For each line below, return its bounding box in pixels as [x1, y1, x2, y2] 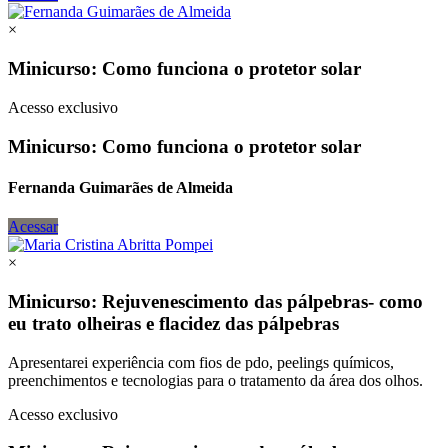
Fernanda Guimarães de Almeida [8, 178, 233, 196]
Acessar [8, 218, 58, 236]
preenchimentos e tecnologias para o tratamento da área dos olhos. [8, 371, 423, 389]
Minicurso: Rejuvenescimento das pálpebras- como [8, 290, 423, 312]
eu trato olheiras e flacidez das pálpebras [8, 312, 339, 334]
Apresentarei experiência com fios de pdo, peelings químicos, [8, 353, 394, 371]
